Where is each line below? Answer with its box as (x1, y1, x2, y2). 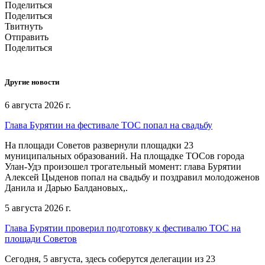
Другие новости (5, 77, 59, 86)
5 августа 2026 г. (5, 202, 71, 213)
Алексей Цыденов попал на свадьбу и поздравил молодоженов (5, 172, 260, 182)
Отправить (5, 32, 49, 43)
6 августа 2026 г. (5, 99, 71, 110)
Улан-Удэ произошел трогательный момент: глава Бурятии (5, 161, 241, 172)
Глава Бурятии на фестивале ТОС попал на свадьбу (5, 119, 212, 130)
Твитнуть (5, 21, 43, 32)
